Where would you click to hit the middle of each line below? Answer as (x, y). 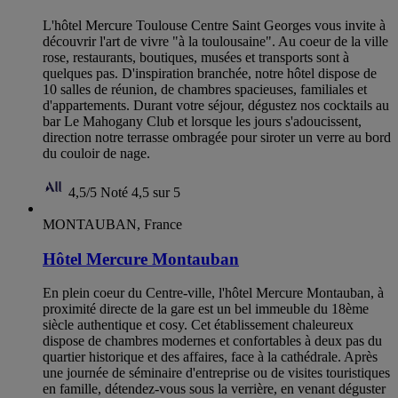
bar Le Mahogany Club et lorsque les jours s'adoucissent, (202, 121)
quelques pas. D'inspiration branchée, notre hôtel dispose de (210, 73)
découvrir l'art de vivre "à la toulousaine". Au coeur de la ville (215, 41)
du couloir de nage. (96, 153)
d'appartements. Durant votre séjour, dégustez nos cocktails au (216, 105)
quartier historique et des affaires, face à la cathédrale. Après (210, 357)
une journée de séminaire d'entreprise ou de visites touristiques (216, 373)
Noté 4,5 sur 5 (140, 192)
